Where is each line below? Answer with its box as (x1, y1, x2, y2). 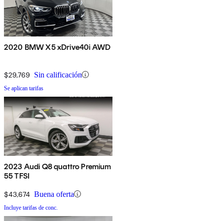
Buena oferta (34, 189, 74, 198)
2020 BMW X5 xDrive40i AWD (4, 42, 110, 52)
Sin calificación (34, 70, 82, 79)
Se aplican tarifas (4, 84, 43, 92)
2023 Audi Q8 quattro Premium (4, 161, 111, 171)
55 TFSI (4, 171, 30, 181)
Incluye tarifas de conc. (4, 204, 58, 211)
